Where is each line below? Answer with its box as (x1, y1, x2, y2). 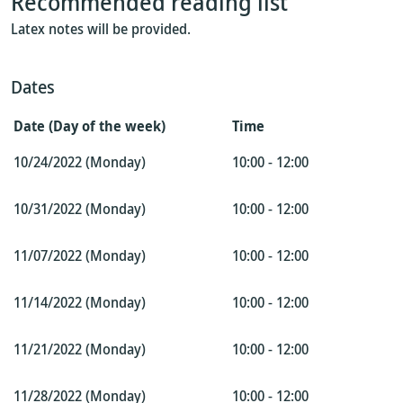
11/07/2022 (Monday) (13, 246, 146, 265)
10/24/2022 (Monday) (13, 152, 146, 172)
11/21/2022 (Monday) (13, 339, 146, 359)
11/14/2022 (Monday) (13, 292, 146, 312)
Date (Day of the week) (13, 116, 166, 136)
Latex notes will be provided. (11, 19, 191, 39)
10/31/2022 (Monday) (13, 199, 146, 219)
